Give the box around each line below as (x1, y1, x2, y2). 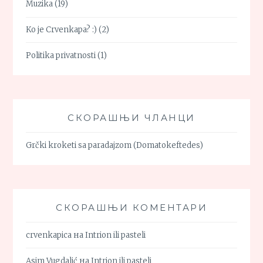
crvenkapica (26, 230, 72, 240)
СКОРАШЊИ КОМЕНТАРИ (56, 202, 207, 214)
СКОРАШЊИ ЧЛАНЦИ (68, 112, 195, 124)
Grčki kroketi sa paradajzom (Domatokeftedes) (26, 140, 204, 150)
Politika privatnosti (26, 50, 96, 60)
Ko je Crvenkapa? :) (26, 24, 97, 35)
